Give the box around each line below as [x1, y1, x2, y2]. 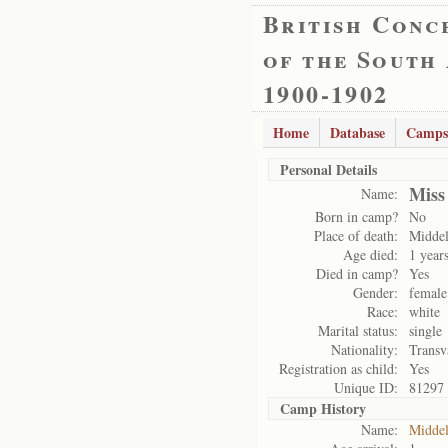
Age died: [343, 245, 398, 264]
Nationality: [331, 340, 398, 359]
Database [330, 122, 385, 143]
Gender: [353, 283, 398, 302]
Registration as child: [279, 359, 398, 378]
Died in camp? [316, 264, 398, 283]
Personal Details [280, 159, 377, 180]
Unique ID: [334, 378, 398, 397]
